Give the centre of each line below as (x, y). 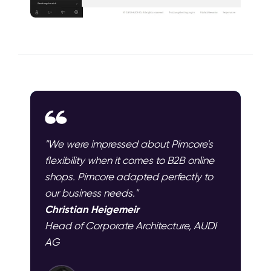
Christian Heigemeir (92, 210)
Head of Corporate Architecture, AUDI (131, 226)
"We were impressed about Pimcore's (129, 144)
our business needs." (91, 193)
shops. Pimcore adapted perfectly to (129, 177)
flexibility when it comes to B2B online (129, 161)
